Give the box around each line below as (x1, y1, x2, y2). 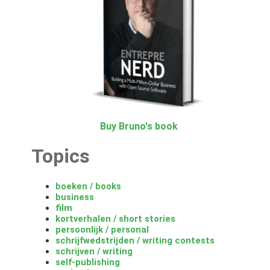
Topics (31, 145, 90, 168)
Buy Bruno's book (100, 120, 178, 132)
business (55, 191, 94, 202)
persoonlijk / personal (55, 224, 149, 235)
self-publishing (55, 256, 120, 268)
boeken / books (55, 180, 121, 192)
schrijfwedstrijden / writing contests (55, 234, 215, 246)
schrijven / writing (55, 245, 133, 257)
